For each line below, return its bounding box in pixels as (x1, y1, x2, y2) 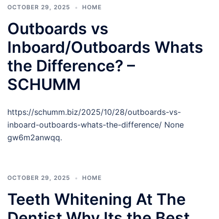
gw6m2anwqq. (7, 132, 62, 142)
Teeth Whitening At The (7, 190, 186, 209)
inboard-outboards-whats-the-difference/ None (7, 120, 184, 130)
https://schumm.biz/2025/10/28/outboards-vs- (7, 107, 181, 117)
